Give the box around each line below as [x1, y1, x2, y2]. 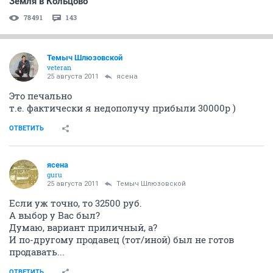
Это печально [9, 89, 72, 102]
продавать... [9, 245, 65, 258]
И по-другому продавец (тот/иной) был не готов [9, 233, 234, 246]
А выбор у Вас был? [9, 208, 100, 221]
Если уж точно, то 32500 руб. [9, 196, 142, 209]
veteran [47, 62, 71, 72]
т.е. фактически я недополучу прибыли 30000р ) [9, 101, 236, 114]
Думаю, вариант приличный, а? [9, 221, 157, 233]
